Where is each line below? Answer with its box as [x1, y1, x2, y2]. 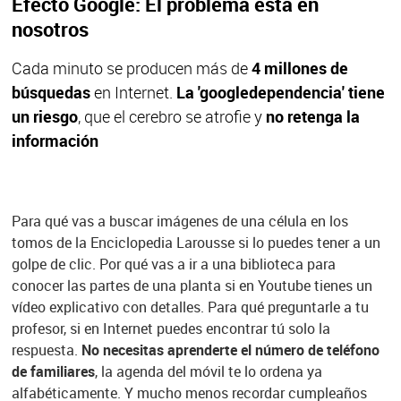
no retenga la [261, 106, 360, 128]
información [11, 130, 98, 152]
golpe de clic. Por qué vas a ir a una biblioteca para [11, 254, 336, 275]
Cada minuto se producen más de [11, 57, 252, 80]
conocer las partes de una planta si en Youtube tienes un [11, 276, 372, 296]
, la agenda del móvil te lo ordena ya [94, 362, 322, 382]
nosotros [11, 16, 89, 43]
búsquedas [11, 81, 90, 104]
